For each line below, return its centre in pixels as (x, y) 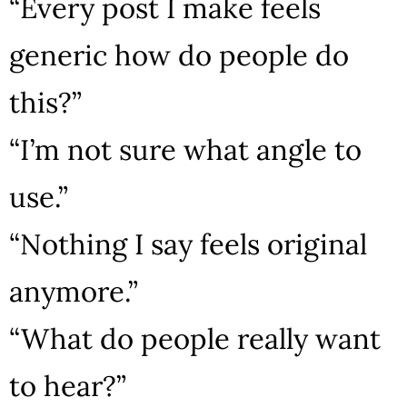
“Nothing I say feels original (188, 243)
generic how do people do (179, 55)
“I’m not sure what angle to (185, 149)
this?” (45, 102)
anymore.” (74, 291)
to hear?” (68, 385)
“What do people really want (195, 338)
